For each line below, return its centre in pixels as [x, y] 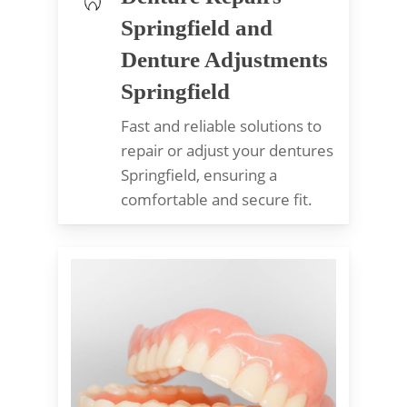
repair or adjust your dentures [227, 151]
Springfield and [196, 28]
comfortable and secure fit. [216, 200]
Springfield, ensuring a [199, 175]
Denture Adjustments [224, 60]
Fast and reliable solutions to [221, 126]
